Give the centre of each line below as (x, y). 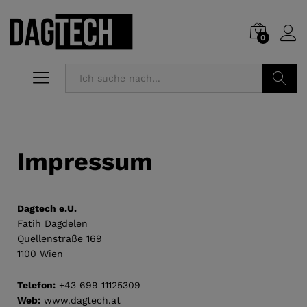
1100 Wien (40, 254)
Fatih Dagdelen (52, 224)
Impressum (85, 162)
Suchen (280, 107)
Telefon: (36, 285)
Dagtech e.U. (47, 209)
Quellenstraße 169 (60, 239)
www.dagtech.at (81, 300)
